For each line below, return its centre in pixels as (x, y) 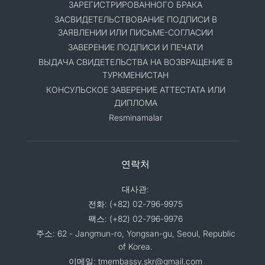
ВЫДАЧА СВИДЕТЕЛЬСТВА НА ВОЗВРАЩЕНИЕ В (135, 62)
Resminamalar (135, 117)
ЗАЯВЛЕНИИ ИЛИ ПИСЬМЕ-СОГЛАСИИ (135, 32)
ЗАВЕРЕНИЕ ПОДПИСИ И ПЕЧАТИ (135, 47)
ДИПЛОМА (135, 103)
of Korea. (135, 246)
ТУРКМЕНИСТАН (135, 75)
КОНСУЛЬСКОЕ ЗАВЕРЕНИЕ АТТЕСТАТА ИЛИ (135, 90)
